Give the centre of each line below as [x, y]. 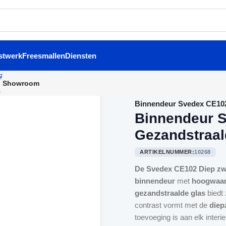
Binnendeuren [180, 92]
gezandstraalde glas [170, 193]
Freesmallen [44, 55]
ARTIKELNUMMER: [167, 152]
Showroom [21, 83]
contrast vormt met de [172, 205]
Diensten [81, 55]
